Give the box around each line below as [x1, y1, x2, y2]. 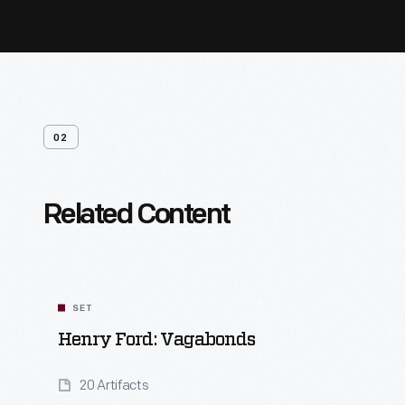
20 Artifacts [80, 377, 149, 394]
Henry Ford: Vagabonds [58, 331, 255, 349]
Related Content [43, 202, 230, 231]
